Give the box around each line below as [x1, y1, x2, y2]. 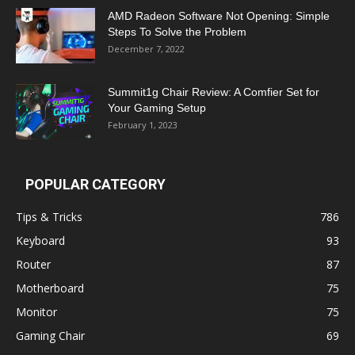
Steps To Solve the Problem [108, 25, 246, 38]
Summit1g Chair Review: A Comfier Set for [108, 85, 319, 98]
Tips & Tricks [16, 208, 82, 224]
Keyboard [16, 232, 65, 248]
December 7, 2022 [108, 42, 185, 55]
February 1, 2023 [108, 118, 177, 131]
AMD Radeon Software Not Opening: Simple [108, 9, 330, 22]
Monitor [16, 303, 57, 319]
